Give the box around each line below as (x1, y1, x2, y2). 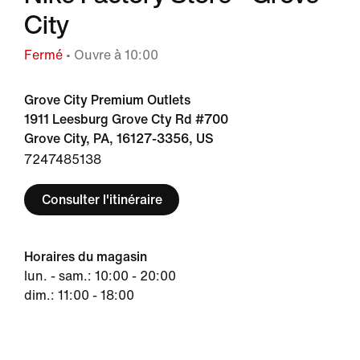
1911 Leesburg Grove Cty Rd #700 (24, 112, 228, 126)
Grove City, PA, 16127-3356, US (24, 132, 214, 145)
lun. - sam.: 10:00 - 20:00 (24, 269, 176, 283)
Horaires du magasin (24, 250, 147, 264)
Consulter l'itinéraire (41, 192, 162, 207)
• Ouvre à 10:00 (63, 48, 158, 62)
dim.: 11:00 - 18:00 (24, 288, 134, 302)
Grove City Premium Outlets (24, 93, 190, 107)
